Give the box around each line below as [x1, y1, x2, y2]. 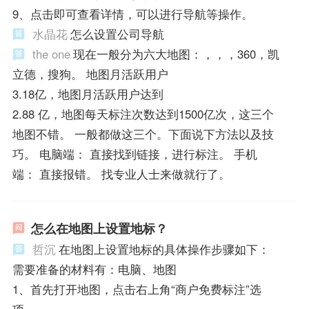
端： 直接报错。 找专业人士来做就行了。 [12, 166, 230, 183]
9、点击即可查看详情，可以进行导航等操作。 [12, 6, 253, 23]
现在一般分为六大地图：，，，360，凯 [72, 46, 279, 63]
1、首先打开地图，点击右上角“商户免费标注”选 [12, 280, 261, 297]
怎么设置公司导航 [70, 26, 164, 43]
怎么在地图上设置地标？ [30, 219, 168, 237]
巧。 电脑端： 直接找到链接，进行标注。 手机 [12, 146, 257, 163]
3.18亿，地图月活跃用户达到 [12, 86, 163, 103]
